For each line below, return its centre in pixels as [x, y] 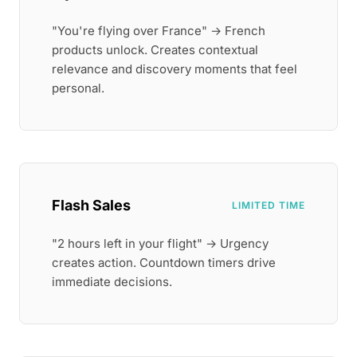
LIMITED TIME [269, 205]
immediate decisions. [112, 282]
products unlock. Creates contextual [155, 50]
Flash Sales [91, 205]
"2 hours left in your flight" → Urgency [160, 243]
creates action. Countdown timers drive [164, 263]
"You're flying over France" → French [159, 31]
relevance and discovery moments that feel [175, 69]
